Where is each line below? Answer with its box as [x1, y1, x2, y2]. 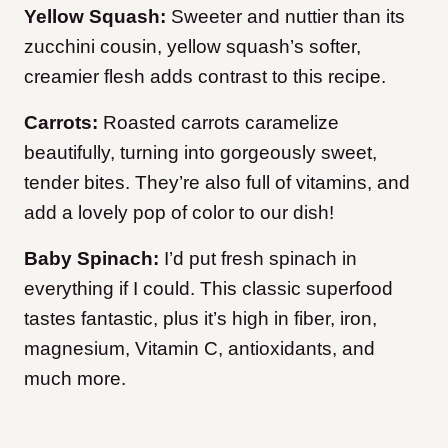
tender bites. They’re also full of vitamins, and [24, 172, 410, 194]
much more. [24, 368, 126, 390]
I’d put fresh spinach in [159, 248, 357, 270]
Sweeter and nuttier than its [171, 6, 405, 28]
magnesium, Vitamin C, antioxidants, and [24, 338, 375, 360]
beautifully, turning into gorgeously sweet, [24, 142, 377, 164]
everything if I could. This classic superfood [24, 278, 393, 300]
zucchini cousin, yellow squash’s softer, [24, 36, 361, 58]
